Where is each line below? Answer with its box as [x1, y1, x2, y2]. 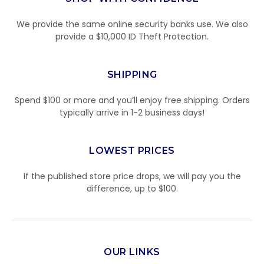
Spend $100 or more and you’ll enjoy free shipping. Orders [14, 94, 250, 107]
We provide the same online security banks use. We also [16, 18, 248, 31]
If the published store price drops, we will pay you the [23, 170, 241, 183]
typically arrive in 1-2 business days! [60, 107, 204, 119]
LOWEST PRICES [89, 145, 175, 157]
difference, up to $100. [86, 183, 178, 195]
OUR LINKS [104, 246, 160, 258]
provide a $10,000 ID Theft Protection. [55, 31, 209, 43]
